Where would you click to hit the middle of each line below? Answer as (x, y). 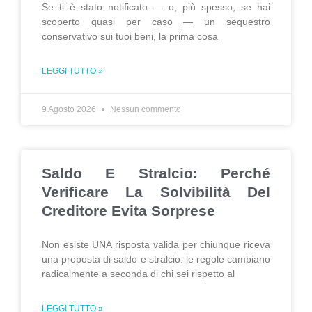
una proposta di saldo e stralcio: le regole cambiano (156, 259)
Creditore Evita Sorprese (128, 211)
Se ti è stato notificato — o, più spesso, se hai (156, 7)
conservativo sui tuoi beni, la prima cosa (130, 36)
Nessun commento (145, 109)
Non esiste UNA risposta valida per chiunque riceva (156, 244)
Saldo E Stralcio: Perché (156, 173)
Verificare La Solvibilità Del (156, 192)
